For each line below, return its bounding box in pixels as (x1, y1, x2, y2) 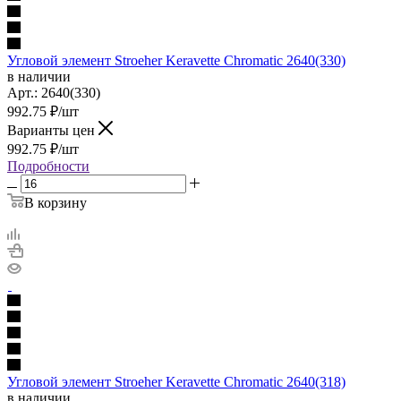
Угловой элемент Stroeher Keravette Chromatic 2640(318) (7, 373, 346, 389)
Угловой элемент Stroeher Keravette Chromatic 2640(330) (7, 52, 346, 68)
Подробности (7, 158, 90, 174)
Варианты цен (7, 122, 95, 138)
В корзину (24, 194, 87, 210)
